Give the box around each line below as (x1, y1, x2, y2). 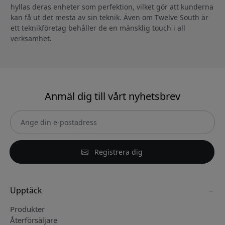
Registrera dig (92, 147, 143, 157)
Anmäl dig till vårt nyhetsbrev (45, 89, 180, 103)
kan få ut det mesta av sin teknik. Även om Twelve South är (11, 12, 208, 22)
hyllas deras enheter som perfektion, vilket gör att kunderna (11, 2, 213, 12)
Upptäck (10, 184, 42, 196)
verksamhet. (11, 33, 52, 43)
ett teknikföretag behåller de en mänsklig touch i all (11, 23, 185, 33)
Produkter (10, 203, 45, 214)
